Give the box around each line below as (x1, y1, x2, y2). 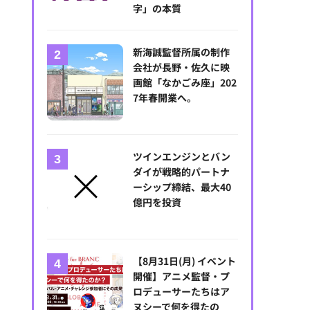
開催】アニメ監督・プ (133, 269, 230, 284)
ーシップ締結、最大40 (133, 179, 232, 194)
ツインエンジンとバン (133, 149, 231, 163)
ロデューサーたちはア (133, 284, 230, 299)
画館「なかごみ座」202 (133, 75, 237, 89)
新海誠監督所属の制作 (133, 44, 230, 59)
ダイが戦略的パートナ (133, 164, 230, 179)
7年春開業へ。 (133, 90, 197, 104)
